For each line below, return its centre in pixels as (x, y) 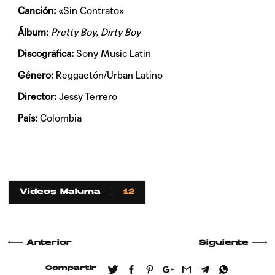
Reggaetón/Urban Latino (108, 76)
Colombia (61, 118)
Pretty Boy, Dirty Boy (96, 33)
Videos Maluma (60, 192)
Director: (39, 97)
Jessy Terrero (88, 97)
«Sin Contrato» (90, 11)
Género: (36, 76)
